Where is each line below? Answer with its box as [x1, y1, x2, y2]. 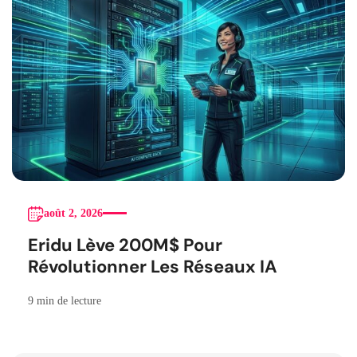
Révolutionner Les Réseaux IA [28, 255, 277, 279]
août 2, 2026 [44, 207, 103, 220]
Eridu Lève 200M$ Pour [28, 233, 222, 257]
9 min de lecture [28, 295, 101, 308]
